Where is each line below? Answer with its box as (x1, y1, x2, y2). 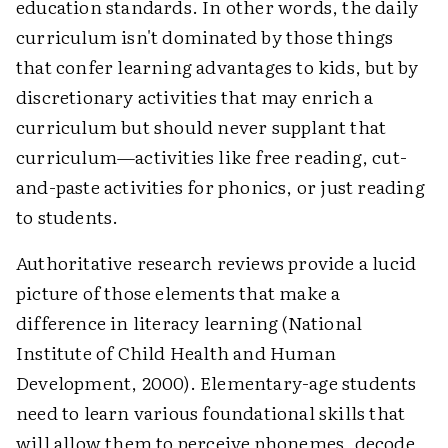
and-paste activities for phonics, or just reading (16, 172, 425, 200)
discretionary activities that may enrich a (16, 82, 374, 110)
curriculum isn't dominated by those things (16, 22, 394, 50)
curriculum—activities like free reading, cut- (16, 142, 408, 170)
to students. (16, 202, 119, 230)
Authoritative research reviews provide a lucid (16, 248, 417, 276)
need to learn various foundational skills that (16, 398, 406, 426)
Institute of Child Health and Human (16, 338, 336, 366)
